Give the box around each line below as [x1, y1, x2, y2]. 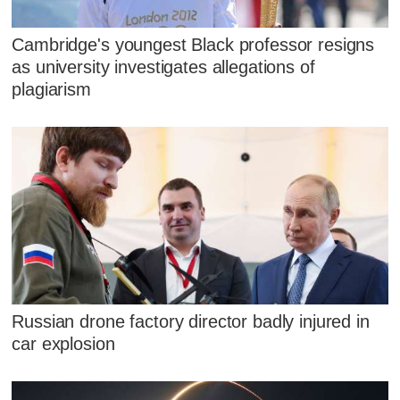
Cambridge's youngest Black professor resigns [12, 34, 375, 54]
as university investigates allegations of [12, 56, 315, 77]
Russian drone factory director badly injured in [12, 311, 370, 331]
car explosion [12, 333, 115, 354]
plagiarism [12, 79, 91, 99]
